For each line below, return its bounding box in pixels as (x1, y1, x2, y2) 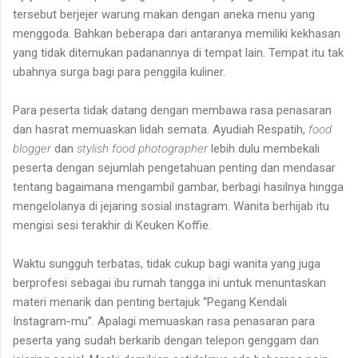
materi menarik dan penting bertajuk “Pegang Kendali (13, 294, 287, 309)
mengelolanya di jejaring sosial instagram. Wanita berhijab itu (13, 198, 329, 213)
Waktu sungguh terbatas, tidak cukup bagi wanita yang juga (13, 256, 320, 271)
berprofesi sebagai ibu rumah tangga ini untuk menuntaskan (13, 275, 326, 290)
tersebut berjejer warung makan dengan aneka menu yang (13, 6, 315, 22)
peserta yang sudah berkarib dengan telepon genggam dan (13, 332, 319, 348)
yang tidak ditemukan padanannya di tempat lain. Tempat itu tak (13, 45, 344, 60)
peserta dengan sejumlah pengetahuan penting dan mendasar (13, 160, 336, 175)
